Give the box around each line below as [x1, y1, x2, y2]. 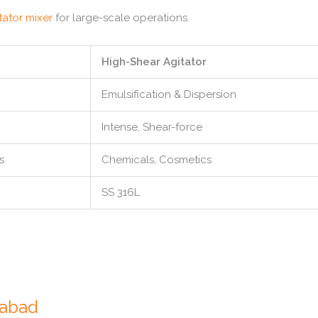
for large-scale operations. [52, 11, 190, 24]
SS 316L [102, 186, 140, 199]
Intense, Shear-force [102, 121, 202, 133]
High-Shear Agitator [102, 55, 207, 68]
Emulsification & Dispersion [102, 88, 236, 101]
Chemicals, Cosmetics [102, 153, 212, 166]
